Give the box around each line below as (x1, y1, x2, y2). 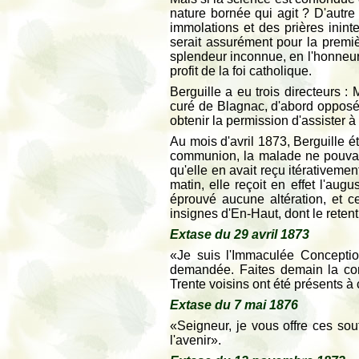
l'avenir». (170, 333, 221, 347)
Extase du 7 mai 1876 (170, 298, 298, 312)
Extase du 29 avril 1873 (170, 228, 309, 241)
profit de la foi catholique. (170, 64, 312, 78)
